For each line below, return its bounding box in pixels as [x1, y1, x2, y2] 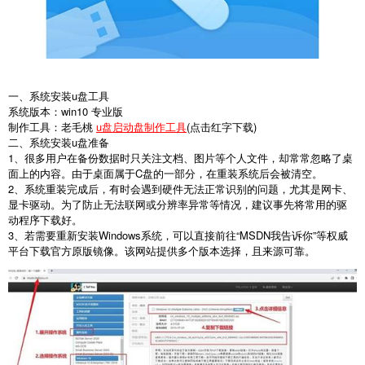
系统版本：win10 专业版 [8, 103, 123, 119]
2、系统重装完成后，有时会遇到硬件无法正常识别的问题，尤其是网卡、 [8, 180, 353, 196]
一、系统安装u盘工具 [8, 87, 109, 103]
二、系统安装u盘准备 [8, 134, 109, 150]
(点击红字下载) [187, 118, 257, 134]
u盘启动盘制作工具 [96, 118, 187, 134]
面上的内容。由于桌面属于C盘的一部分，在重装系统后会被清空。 [8, 165, 323, 181]
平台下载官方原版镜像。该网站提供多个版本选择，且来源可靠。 [8, 242, 315, 258]
